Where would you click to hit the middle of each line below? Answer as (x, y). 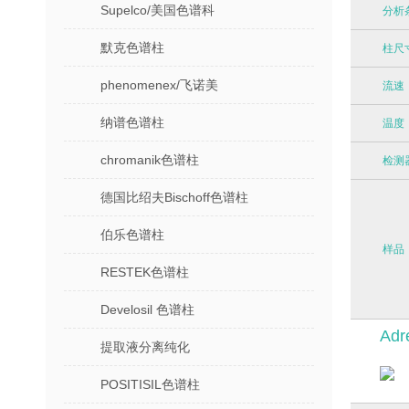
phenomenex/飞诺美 (159, 85)
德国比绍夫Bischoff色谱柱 (174, 197)
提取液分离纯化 (145, 347)
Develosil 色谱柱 (147, 309)
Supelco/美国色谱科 (157, 10)
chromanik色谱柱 (150, 160)
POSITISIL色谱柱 (150, 384)
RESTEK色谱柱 (145, 272)
